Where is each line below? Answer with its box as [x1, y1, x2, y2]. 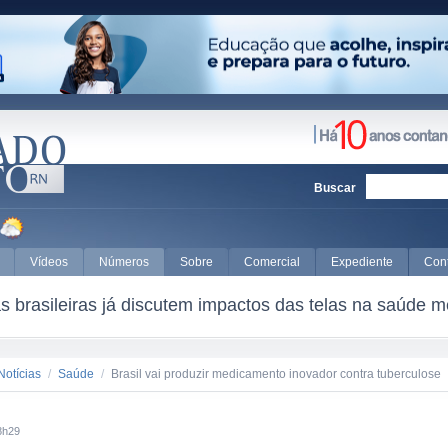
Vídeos [30, 255, 68, 269]
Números [99, 255, 149, 269]
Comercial [244, 255, 300, 269]
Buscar [314, 181, 356, 195]
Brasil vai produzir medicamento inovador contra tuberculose [111, 367, 441, 381]
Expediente [331, 255, 393, 269]
